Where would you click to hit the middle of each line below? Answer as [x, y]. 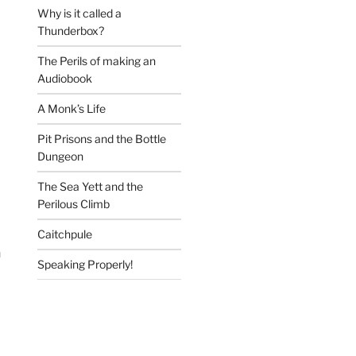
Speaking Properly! [85, 265]
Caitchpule [65, 234]
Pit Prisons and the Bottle [102, 139]
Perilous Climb [74, 204]
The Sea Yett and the [91, 187]
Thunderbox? [71, 31]
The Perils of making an [97, 61]
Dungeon [61, 157]
